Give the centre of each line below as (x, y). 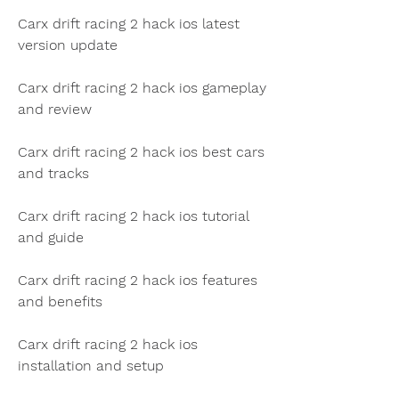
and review (55, 109)
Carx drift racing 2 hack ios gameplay (142, 87)
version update (68, 45)
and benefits (60, 301)
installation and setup (91, 365)
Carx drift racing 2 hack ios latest (129, 23)
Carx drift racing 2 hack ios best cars (141, 151)
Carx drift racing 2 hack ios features (138, 280)
